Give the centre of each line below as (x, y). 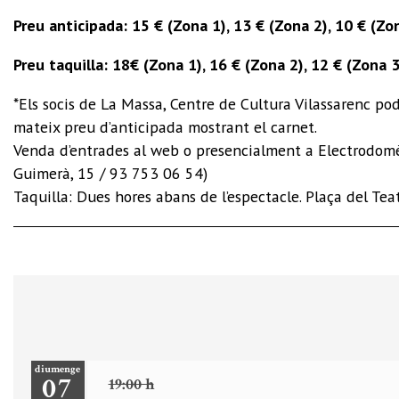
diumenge (58, 369)
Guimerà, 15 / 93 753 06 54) (110, 174)
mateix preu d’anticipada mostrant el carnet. (165, 127)
